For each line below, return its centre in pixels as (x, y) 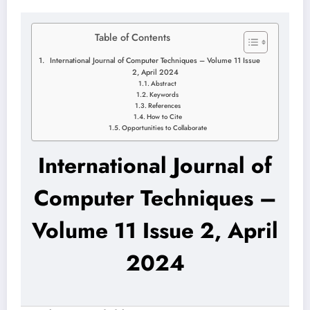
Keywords (164, 95)
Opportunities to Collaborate (164, 128)
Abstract (164, 84)
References (164, 106)
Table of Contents (133, 38)
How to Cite (164, 117)
